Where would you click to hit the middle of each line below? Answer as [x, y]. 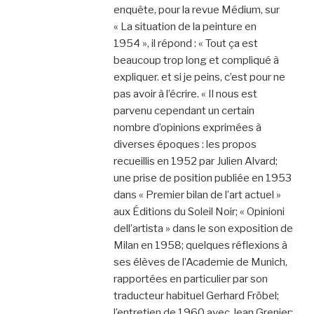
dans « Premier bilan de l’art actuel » [197, 194]
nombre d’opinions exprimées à [187, 127]
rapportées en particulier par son [190, 279]
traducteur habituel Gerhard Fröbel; [196, 295]
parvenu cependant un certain [184, 110]
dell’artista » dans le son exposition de [203, 228]
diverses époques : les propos [185, 144]
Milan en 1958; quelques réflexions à [200, 245]
